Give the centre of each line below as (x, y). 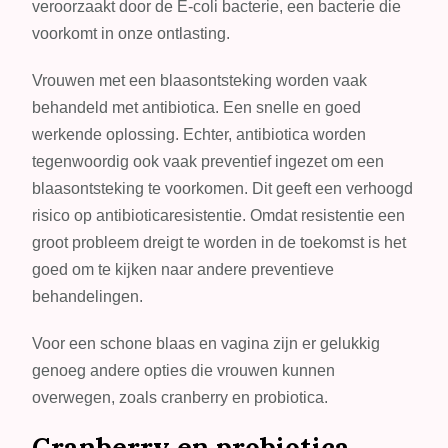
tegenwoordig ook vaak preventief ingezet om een (208, 161)
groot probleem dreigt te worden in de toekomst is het (219, 242)
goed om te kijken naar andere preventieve (183, 269)
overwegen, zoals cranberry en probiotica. (180, 397)
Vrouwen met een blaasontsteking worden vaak (200, 80)
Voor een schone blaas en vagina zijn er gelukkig (206, 343)
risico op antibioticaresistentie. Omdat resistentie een (219, 215)
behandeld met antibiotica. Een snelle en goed (197, 107)
